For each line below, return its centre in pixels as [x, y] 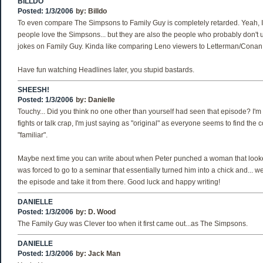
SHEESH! [33, 90]
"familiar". [33, 135]
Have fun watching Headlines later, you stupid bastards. [106, 70]
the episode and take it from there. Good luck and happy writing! [119, 182]
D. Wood [102, 212]
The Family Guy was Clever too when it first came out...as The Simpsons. [133, 224]
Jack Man [104, 254]
